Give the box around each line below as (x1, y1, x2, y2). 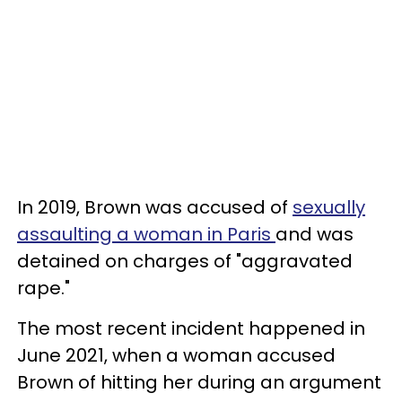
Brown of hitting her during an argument (17, 369, 381, 395)
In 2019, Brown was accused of (17, 194, 293, 220)
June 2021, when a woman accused (17, 342, 336, 368)
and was (275, 221, 354, 247)
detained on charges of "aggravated (17, 248, 353, 274)
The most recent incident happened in (17, 315, 365, 341)
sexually (293, 194, 365, 220)
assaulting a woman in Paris (17, 221, 275, 247)
